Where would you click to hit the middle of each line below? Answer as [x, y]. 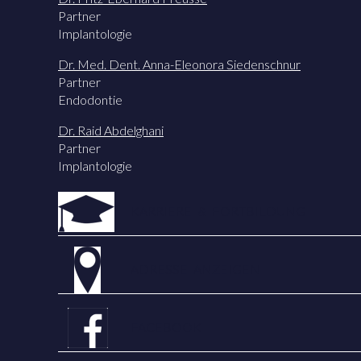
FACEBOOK [166, 326]
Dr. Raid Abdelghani [111, 130]
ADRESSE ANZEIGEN [195, 268]
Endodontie [90, 99]
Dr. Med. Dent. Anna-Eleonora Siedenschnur [179, 64]
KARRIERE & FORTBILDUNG [218, 210]
